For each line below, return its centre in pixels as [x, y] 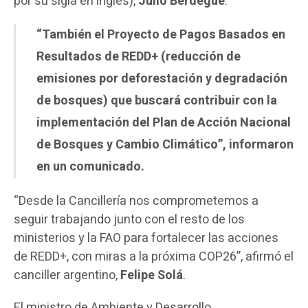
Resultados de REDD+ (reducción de [139, 57]
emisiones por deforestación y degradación [162, 79]
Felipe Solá [150, 276]
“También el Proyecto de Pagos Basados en [161, 35]
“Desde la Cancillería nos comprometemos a [136, 201]
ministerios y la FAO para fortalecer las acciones [146, 239]
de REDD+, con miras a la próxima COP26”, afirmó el [154, 257]
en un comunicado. [90, 167]
